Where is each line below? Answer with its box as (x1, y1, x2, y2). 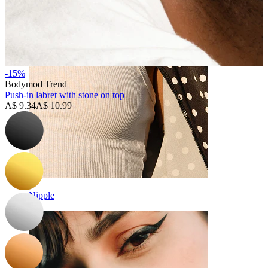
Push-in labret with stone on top (5, 90, 124, 100)
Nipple (29, 190, 54, 200)
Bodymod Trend (5, 79, 67, 90)
